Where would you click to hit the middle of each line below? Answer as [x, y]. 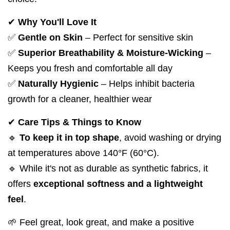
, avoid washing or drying [170, 138]
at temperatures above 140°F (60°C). [83, 153]
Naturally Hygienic [58, 84]
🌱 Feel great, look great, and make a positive [101, 223]
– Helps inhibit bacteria [148, 84]
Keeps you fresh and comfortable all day [90, 69]
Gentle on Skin [50, 38]
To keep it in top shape [69, 138]
